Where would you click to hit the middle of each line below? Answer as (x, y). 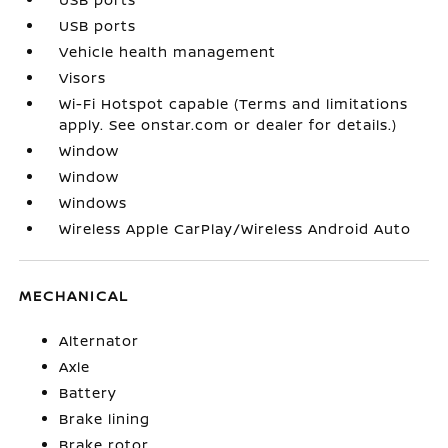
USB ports (98, 26)
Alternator (99, 341)
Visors (83, 78)
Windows (93, 203)
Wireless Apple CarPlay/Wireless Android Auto (235, 229)
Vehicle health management (168, 52)
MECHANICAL (74, 296)
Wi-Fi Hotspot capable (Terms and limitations (234, 104)
